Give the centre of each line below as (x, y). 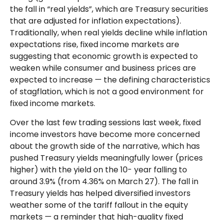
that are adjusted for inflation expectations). (96, 21)
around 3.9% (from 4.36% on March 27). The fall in (104, 182)
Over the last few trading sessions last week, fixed (105, 123)
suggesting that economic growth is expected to (104, 56)
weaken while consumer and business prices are (103, 68)
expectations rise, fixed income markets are (95, 45)
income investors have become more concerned (105, 135)
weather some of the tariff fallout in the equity (99, 205)
